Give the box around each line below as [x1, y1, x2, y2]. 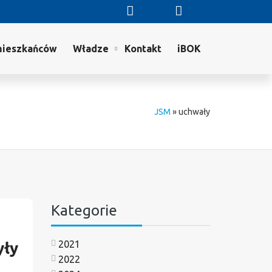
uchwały [178, 106, 210, 117]
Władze [73, 43, 109, 54]
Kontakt [124, 43, 161, 54]
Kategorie [50, 202, 117, 219]
